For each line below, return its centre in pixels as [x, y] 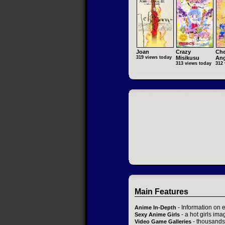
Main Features [161, 192]
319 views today [154, 58]
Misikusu [188, 58]
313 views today [194, 64]
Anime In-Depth [155, 208]
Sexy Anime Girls [157, 215]
